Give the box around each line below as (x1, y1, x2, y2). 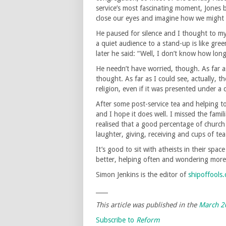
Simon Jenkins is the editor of (96, 171, 188, 179)
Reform (136, 216, 160, 224)
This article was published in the (96, 201, 199, 209)
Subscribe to (96, 216, 136, 224)
